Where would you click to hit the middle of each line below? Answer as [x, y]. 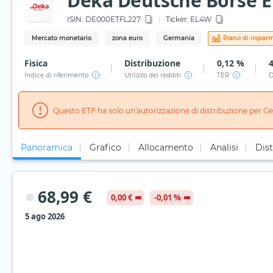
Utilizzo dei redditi [153, 76]
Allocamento [166, 148]
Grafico [105, 148]
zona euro [127, 38]
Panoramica [47, 148]
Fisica [36, 63]
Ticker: [177, 19]
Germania [179, 38]
